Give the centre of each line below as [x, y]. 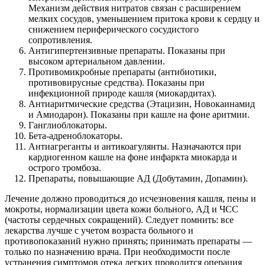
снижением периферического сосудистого [114, 30]
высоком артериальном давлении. [97, 62]
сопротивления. [60, 40]
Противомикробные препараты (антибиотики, [122, 72]
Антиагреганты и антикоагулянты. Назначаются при [135, 147]
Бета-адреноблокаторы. [75, 136]
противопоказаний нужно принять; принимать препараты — [128, 241]
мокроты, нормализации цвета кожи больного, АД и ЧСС [122, 209]
